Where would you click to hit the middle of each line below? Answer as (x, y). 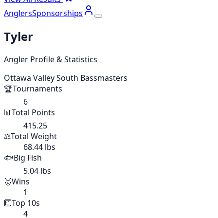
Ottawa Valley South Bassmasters (66, 78)
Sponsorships (57, 13)
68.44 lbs (39, 147)
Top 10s (26, 203)
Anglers (18, 13)
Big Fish (28, 157)
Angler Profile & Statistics (51, 59)
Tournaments (37, 88)
